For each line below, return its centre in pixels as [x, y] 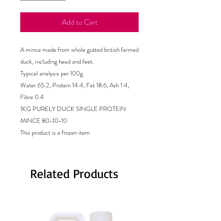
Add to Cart [79, 22]
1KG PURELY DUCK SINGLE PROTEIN [73, 109]
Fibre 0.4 [32, 97]
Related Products [74, 173]
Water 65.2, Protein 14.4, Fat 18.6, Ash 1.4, [75, 85]
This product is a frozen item [55, 132]
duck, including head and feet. [57, 61]
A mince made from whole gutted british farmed [79, 50]
